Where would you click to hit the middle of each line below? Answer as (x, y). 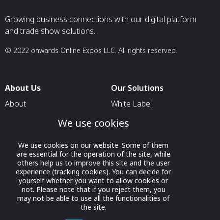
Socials (19, 210)
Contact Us (24, 151)
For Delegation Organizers (158, 135)
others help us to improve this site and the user (93, 163)
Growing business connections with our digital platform (101, 19)
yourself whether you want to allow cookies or (93, 180)
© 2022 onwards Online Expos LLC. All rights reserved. (91, 50)
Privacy (18, 135)
